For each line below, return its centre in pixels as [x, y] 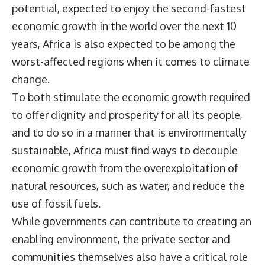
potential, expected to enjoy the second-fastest [129, 8]
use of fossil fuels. [56, 203]
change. [32, 79]
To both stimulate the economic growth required [131, 97]
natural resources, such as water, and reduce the [128, 185]
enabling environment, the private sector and [121, 239]
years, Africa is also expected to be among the [124, 43]
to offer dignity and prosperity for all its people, [127, 114]
